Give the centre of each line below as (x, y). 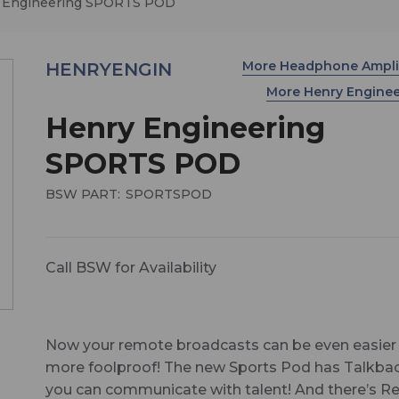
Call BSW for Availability (130, 267)
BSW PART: (82, 194)
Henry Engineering (185, 127)
